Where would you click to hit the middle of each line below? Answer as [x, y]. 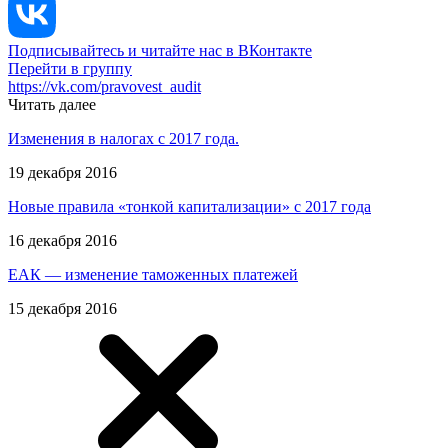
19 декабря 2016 [62, 172]
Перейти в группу [70, 68]
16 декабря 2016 [62, 240]
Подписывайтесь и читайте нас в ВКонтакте [160, 50]
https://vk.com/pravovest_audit [104, 86]
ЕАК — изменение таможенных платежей [153, 274]
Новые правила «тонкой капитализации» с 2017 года [189, 206]
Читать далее [52, 104]
